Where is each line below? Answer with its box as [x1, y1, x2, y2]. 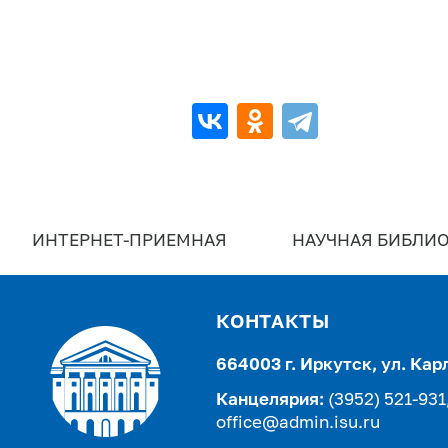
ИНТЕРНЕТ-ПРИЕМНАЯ [32, 233, 228, 251]
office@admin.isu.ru [215, 414, 380, 432]
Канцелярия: [215, 391, 324, 409]
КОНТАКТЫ [215, 313, 330, 332]
